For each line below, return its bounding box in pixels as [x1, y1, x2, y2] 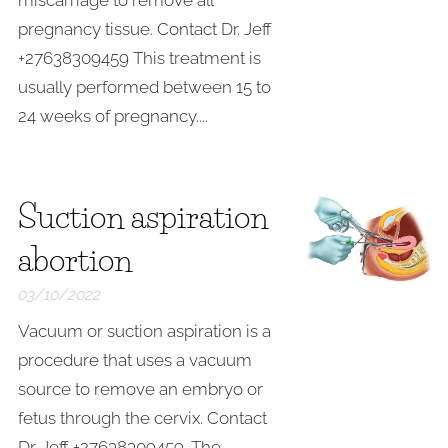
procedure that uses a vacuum [18, 350, 252, 370]
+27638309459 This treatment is [18, 48, 261, 68]
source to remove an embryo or [18, 379, 263, 399]
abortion [18, 240, 132, 279]
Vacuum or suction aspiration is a [18, 321, 271, 341]
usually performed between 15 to [18, 77, 271, 97]
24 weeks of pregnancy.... [18, 106, 208, 126]
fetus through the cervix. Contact [18, 408, 267, 428]
